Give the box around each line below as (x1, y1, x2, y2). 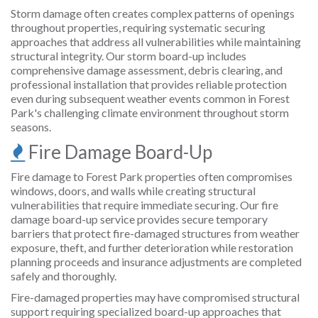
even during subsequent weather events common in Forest (11, 92, 290, 105)
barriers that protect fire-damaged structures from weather (11, 226, 300, 240)
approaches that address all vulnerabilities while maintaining (11, 35, 301, 48)
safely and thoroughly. (11, 269, 116, 283)
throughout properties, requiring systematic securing (11, 21, 265, 34)
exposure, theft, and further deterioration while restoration (11, 241, 293, 254)
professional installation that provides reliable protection (11, 77, 287, 91)
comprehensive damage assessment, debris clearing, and (11, 63, 283, 77)
